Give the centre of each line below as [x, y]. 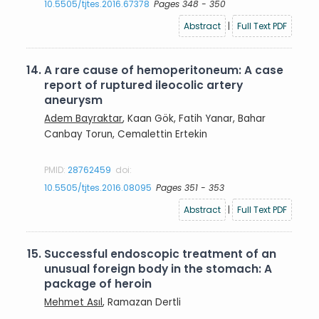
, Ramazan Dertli [142, 302]
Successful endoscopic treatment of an [161, 254]
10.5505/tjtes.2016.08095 [98, 187]
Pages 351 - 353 [190, 187]
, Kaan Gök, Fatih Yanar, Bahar [194, 118]
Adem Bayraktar [84, 118]
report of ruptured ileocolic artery [144, 85]
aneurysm [74, 100]
